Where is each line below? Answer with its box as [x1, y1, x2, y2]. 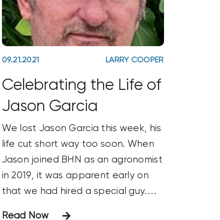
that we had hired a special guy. [1, 186, 147, 196]
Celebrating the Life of [1, 78, 161, 94]
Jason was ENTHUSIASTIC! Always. [1, 202, 159, 212]
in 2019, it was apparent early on [1, 170, 149, 180]
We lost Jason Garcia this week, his [1, 123, 162, 133]
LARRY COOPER [106, 56, 164, 65]
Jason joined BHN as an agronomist [1, 155, 163, 165]
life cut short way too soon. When [1, 139, 154, 149]
